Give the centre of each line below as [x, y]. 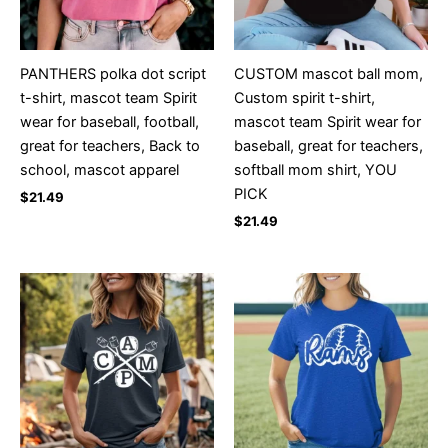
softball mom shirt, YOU [315, 169]
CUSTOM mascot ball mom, [328, 73]
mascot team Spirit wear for [327, 121]
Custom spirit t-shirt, [304, 97]
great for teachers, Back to [110, 145]
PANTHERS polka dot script [113, 73]
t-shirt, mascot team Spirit [108, 97]
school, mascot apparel [99, 169]
